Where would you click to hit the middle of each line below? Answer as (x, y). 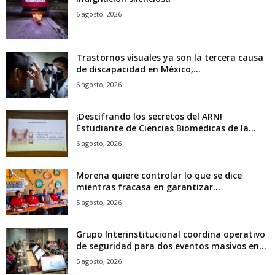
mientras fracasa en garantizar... (148, 187)
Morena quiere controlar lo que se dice (159, 176)
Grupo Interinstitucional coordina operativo (171, 234)
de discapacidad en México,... (138, 69)
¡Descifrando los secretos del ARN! (149, 117)
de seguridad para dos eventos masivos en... (171, 246)
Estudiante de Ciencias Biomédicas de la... (166, 128)
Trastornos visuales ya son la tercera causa (170, 58)
